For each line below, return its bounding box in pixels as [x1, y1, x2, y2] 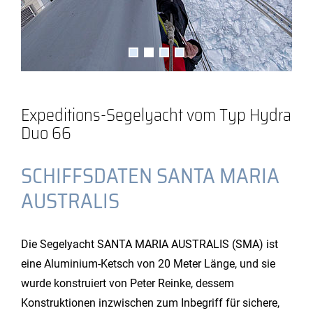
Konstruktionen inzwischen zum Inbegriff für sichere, [21, 296, 279, 310]
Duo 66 [21, 120, 71, 147]
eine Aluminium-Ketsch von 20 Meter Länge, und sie [21, 257, 275, 270]
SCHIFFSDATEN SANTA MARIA [21, 159, 279, 192]
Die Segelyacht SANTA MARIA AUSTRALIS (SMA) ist [21, 238, 278, 251]
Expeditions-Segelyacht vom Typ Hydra [21, 102, 291, 129]
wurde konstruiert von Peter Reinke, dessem [21, 277, 234, 290]
